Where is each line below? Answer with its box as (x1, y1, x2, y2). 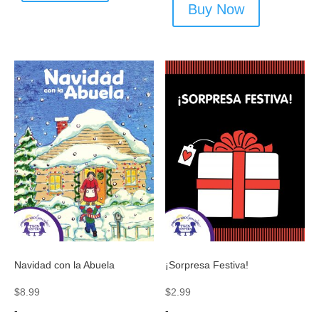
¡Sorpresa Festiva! (165, 258, 249, 271)
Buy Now (188, 1, 245, 18)
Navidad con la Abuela (14, 258, 115, 271)
